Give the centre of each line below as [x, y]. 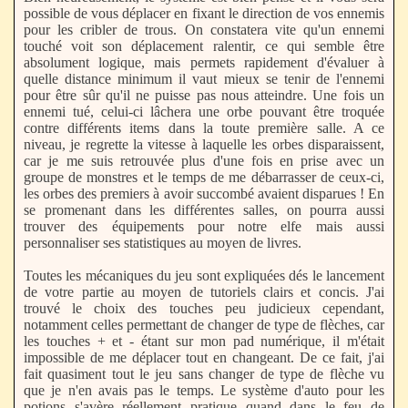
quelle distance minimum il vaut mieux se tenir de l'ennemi [204, 79]
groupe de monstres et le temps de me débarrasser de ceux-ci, [204, 177]
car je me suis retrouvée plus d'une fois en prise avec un [204, 161]
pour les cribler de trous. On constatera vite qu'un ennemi [204, 30]
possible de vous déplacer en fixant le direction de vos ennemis [204, 13]
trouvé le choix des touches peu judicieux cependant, [204, 308]
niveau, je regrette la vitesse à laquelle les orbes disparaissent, [204, 144]
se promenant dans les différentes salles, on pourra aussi [204, 210]
